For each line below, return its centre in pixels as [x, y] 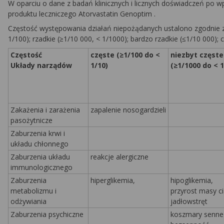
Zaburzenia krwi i [38, 133]
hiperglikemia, [113, 180]
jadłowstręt [189, 201]
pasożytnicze [31, 120]
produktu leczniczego [43, 14]
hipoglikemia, [192, 180]
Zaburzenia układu [40, 157]
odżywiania [28, 201]
